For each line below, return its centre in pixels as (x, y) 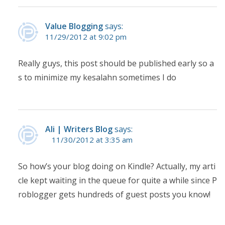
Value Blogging (74, 26)
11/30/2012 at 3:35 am (92, 140)
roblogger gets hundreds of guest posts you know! (114, 195)
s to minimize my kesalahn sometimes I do (97, 78)
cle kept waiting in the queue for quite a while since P (118, 181)
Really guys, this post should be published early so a (116, 64)
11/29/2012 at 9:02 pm (86, 37)
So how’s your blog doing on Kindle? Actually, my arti (117, 166)
